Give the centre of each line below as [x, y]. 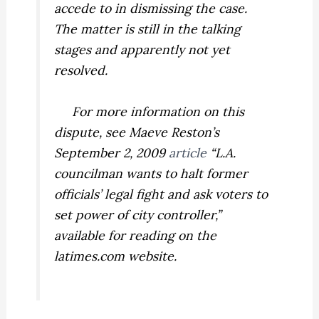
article [188, 152]
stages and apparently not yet [142, 50]
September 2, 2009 [112, 152]
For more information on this [150, 111]
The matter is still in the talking [148, 29]
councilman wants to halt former [151, 173]
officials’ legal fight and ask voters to [161, 194]
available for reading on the [136, 235]
